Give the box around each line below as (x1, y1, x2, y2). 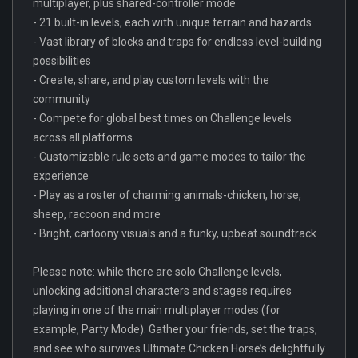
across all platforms (33, 130, 133, 144)
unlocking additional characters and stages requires (33, 284, 292, 297)
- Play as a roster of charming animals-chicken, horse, (33, 188, 301, 201)
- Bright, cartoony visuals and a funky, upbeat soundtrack (33, 226, 316, 240)
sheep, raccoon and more (33, 207, 161, 221)
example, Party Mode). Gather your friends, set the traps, (33, 322, 317, 336)
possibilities (33, 54, 91, 67)
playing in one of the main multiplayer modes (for (33, 303, 280, 316)
